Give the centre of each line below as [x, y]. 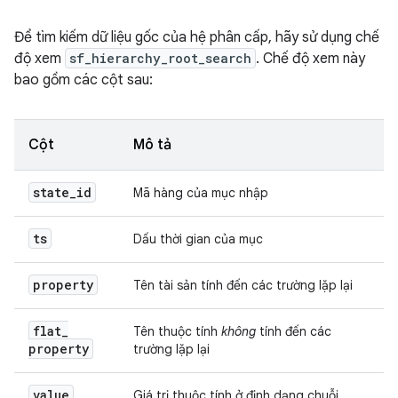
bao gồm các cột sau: [84, 80]
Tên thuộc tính [177, 331]
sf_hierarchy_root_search [160, 58]
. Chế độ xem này [310, 59]
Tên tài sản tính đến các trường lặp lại [243, 285]
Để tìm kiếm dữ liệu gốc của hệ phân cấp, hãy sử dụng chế [197, 37]
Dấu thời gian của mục [198, 239]
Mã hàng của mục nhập [201, 193]
